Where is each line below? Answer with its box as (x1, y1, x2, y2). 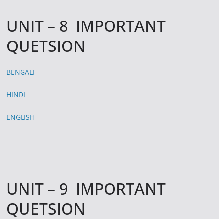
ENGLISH (6, 112, 35, 122)
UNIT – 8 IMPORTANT (6, 15, 166, 36)
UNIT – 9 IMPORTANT (6, 177, 166, 199)
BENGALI (6, 67, 35, 77)
